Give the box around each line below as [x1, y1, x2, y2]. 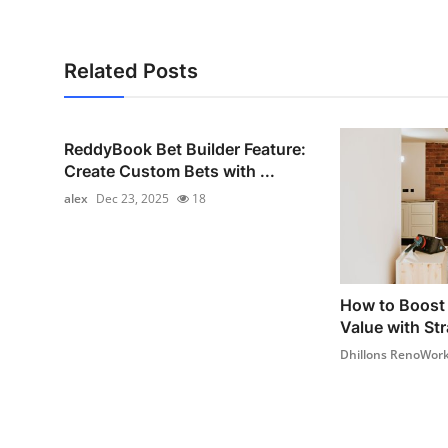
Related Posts [64, 59, 198, 84]
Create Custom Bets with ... [64, 161, 275, 182]
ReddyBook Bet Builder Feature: [64, 139, 306, 160]
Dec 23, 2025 [96, 190, 169, 208]
